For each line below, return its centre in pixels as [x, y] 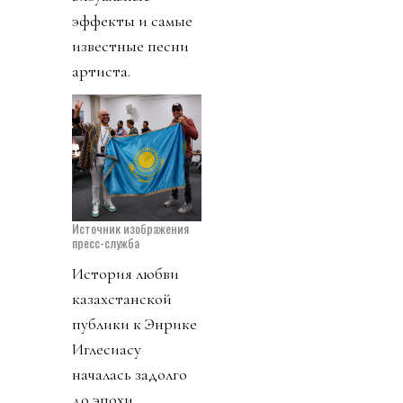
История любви [125, 273]
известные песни [130, 45]
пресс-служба [106, 242]
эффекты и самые [132, 20]
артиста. [101, 71]
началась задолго [130, 374]
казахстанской [122, 298]
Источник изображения [130, 228]
